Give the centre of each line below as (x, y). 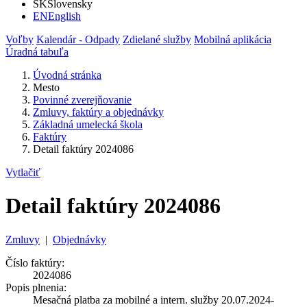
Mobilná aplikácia (233, 39)
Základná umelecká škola (88, 124)
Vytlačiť (23, 172)
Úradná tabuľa (37, 52)
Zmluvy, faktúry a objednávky (98, 112)
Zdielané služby (157, 39)
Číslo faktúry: (35, 262)
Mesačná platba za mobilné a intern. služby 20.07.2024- (153, 299)
